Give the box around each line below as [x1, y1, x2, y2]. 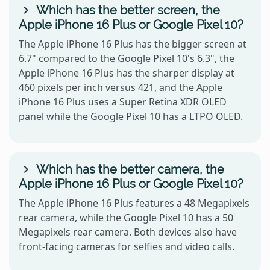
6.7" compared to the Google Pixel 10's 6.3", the [19, 51, 234, 65]
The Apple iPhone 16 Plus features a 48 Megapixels [19, 196, 250, 210]
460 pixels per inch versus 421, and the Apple [19, 80, 222, 94]
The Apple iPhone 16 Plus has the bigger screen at [19, 37, 246, 51]
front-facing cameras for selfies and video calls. [19, 239, 234, 253]
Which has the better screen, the [33, 2, 220, 17]
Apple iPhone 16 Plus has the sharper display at [19, 66, 234, 80]
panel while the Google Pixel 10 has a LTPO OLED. [19, 109, 243, 123]
